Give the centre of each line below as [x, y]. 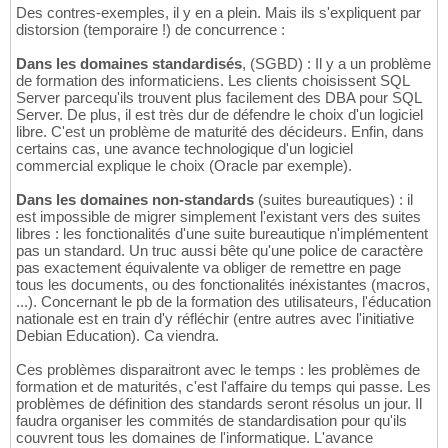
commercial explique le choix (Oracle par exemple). [184, 165]
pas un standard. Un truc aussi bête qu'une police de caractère [219, 250]
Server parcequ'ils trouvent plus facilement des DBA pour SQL [218, 97]
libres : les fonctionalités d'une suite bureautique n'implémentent [222, 233]
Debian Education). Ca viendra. [117, 335]
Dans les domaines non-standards [135, 199]
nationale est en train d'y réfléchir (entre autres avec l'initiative [215, 318]
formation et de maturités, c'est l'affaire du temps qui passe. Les [223, 386]
